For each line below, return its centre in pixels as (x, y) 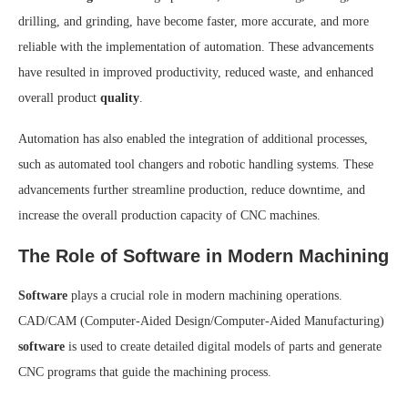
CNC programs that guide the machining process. (145, 372)
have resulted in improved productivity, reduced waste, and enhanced (196, 73)
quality (120, 98)
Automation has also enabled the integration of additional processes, (193, 139)
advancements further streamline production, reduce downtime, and (192, 190)
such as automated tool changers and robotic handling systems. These (196, 165)
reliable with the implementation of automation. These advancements (196, 47)
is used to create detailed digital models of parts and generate (223, 347)
